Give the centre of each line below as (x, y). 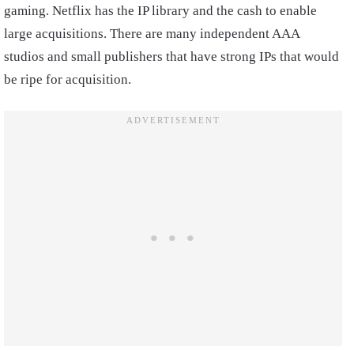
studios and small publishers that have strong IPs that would (171, 57)
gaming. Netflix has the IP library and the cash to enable (160, 11)
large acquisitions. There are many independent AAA (152, 34)
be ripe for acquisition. (68, 80)
